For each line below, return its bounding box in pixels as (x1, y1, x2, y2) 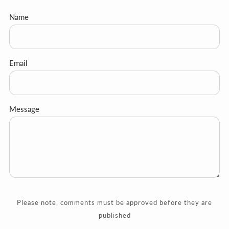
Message (9, 104, 39, 113)
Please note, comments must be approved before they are (17, 198, 212, 207)
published (98, 211, 131, 219)
